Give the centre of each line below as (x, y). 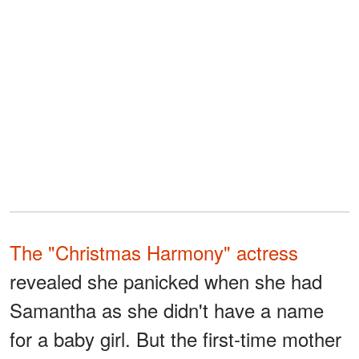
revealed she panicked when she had (166, 280)
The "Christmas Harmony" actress (154, 252)
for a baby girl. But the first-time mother (175, 338)
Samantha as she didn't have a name (167, 309)
